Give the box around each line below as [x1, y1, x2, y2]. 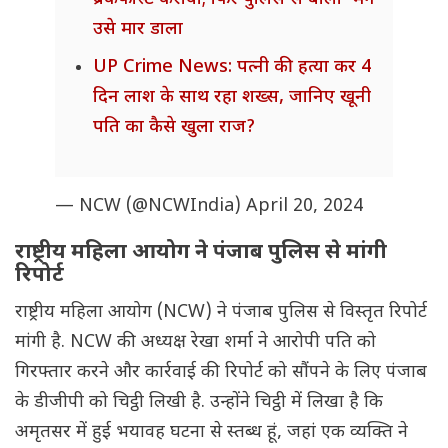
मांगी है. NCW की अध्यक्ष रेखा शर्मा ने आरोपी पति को [15, 331, 376, 355]
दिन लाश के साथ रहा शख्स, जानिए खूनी [93, 86, 371, 110]
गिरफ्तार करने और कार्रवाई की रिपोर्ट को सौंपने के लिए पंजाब [15, 361, 427, 385]
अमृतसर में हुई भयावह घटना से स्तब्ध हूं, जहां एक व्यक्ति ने [15, 421, 408, 445]
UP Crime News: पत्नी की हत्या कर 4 [93, 56, 371, 80]
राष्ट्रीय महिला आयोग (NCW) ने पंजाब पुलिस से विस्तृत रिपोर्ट [15, 301, 427, 325]
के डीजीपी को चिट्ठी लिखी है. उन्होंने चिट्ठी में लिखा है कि [15, 391, 383, 415]
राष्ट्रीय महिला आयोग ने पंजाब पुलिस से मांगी [15, 239, 387, 268]
